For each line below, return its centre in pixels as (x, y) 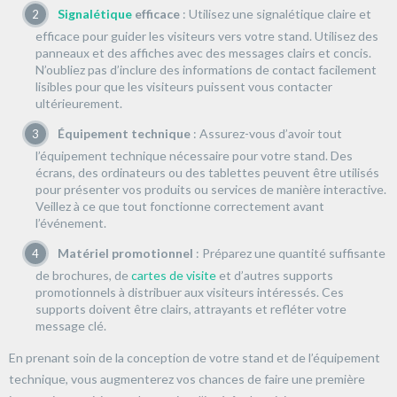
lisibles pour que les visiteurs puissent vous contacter (184, 86)
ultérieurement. (79, 103)
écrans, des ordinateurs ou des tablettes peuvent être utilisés (207, 172)
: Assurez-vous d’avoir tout (266, 133)
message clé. (71, 325)
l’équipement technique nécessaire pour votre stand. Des (194, 155)
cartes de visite (174, 275)
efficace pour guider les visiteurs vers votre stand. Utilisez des (207, 35)
